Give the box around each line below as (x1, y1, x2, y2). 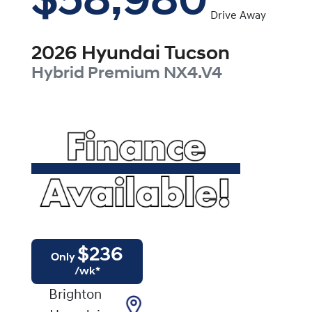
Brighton (48, 288, 102, 302)
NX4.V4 (164, 65, 222, 82)
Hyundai (81, 44, 160, 64)
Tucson (164, 44, 230, 64)
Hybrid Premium (31, 65, 160, 82)
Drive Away (210, 10, 266, 22)
